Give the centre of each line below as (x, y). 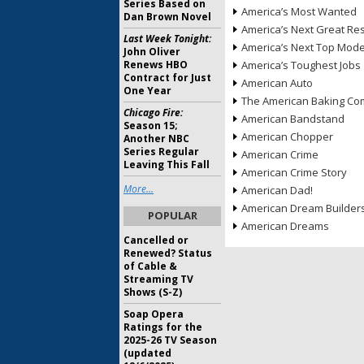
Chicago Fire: (153, 113)
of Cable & (150, 266)
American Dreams (285, 226)
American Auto (277, 83)
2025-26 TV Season (170, 340)
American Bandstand (293, 119)
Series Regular (161, 152)
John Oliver (152, 52)
